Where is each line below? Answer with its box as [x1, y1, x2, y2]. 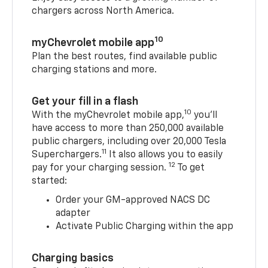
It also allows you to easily [106, 150, 223, 160]
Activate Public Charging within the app [56, 221, 234, 232]
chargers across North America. [32, 6, 175, 16]
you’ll [191, 110, 218, 120]
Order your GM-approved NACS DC [56, 195, 211, 205]
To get [175, 163, 205, 173]
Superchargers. [32, 150, 102, 160]
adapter [56, 208, 91, 218]
